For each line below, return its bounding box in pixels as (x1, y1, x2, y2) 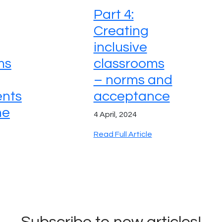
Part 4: (93, 7, 134, 22)
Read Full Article (93, 130, 152, 138)
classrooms (93, 56, 165, 71)
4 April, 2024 (93, 110, 137, 118)
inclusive (93, 40, 147, 55)
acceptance (93, 89, 170, 104)
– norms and (93, 72, 172, 87)
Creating (93, 23, 149, 38)
